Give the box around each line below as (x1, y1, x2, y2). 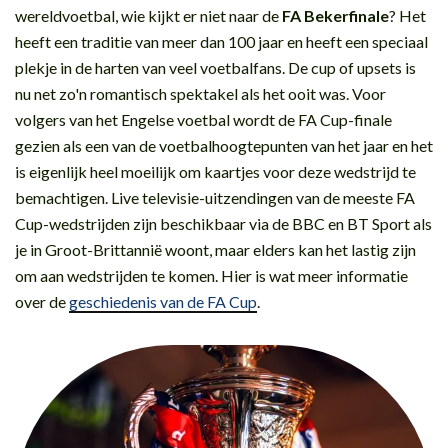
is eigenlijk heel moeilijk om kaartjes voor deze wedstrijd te (15, 161, 416, 181)
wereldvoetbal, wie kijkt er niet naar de (15, 5, 282, 25)
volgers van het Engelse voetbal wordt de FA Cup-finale (15, 109, 392, 129)
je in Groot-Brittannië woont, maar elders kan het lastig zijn (15, 239, 416, 259)
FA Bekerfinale (282, 5, 389, 25)
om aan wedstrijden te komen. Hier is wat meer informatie (15, 265, 408, 285)
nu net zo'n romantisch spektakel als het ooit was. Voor (15, 83, 386, 103)
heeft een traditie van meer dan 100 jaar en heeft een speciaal (15, 31, 428, 51)
